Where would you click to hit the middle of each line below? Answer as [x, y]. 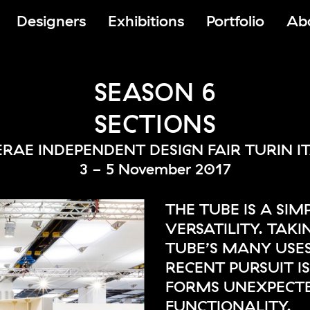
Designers [51, 21]
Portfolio [235, 21]
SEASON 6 [155, 92]
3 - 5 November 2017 [155, 169]
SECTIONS [155, 124]
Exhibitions [146, 21]
